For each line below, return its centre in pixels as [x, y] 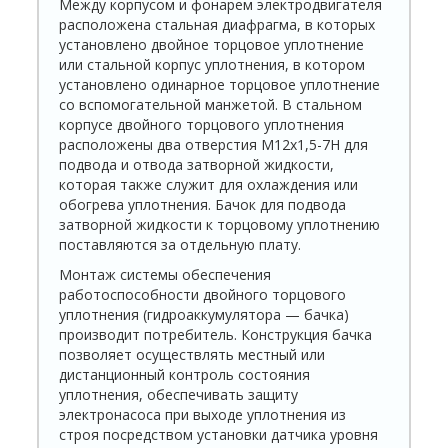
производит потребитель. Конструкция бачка [216, 335]
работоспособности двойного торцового [203, 295]
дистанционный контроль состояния [185, 375]
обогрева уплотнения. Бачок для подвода [203, 205]
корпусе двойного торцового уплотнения [202, 125]
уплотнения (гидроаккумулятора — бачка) [204, 315]
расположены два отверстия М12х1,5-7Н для [214, 145]
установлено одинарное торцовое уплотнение [220, 85]
